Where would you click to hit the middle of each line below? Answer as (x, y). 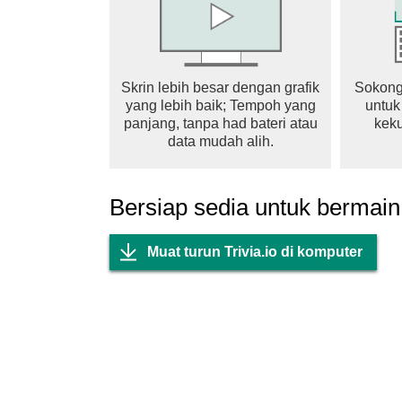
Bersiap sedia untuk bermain (255, 207)
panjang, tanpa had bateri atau (220, 123)
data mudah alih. (220, 141)
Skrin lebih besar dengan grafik (220, 87)
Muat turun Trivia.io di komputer (255, 252)
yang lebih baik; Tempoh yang (220, 105)
